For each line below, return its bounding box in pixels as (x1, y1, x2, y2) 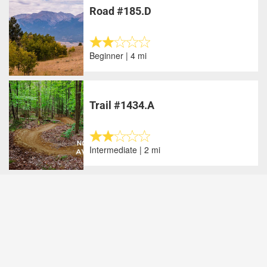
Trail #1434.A (89, 99, 155, 111)
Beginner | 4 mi (89, 49, 147, 61)
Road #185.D (89, 5, 152, 17)
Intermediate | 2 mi (89, 144, 161, 156)
